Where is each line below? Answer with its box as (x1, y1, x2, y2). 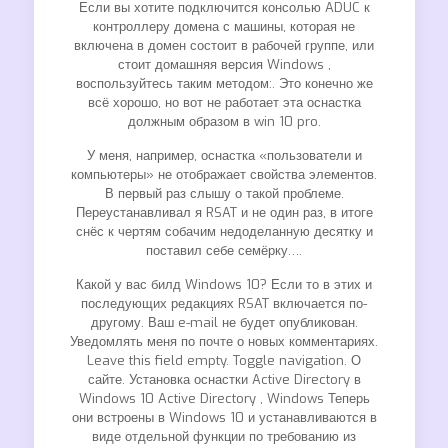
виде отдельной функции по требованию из (92, 428, 356, 445)
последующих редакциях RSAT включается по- (81, 295, 367, 312)
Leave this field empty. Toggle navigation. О (87, 352, 361, 369)
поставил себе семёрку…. (146, 242, 302, 259)
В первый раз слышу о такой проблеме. (104, 185, 344, 202)
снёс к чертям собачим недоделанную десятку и (75, 223, 373, 240)
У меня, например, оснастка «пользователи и (86, 147, 362, 164)
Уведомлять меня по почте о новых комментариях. (70, 333, 378, 350)
